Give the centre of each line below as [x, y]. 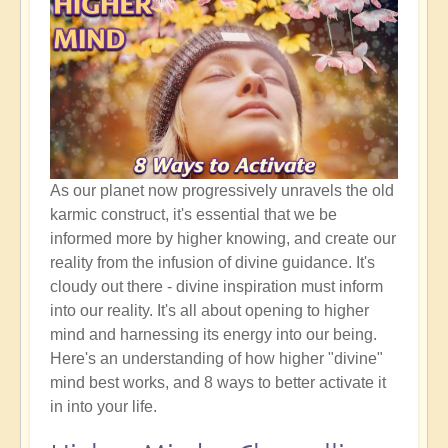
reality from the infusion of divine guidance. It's [212, 263]
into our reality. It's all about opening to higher [209, 311]
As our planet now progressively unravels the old [222, 191]
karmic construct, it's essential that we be [193, 215]
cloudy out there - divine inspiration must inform [216, 287]
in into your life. [103, 407]
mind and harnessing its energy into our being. [213, 335]
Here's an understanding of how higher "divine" [216, 359]
